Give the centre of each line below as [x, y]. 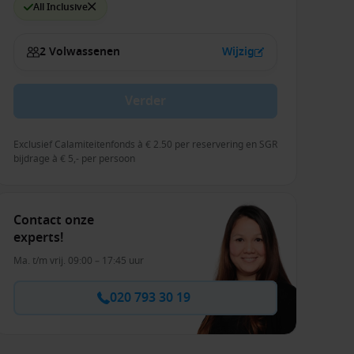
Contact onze [54, 220]
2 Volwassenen [80, 51]
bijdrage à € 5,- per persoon [74, 158]
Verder [145, 101]
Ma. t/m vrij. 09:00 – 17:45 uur [79, 260]
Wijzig [238, 51]
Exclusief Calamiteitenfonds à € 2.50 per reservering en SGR [145, 144]
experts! [38, 237]
